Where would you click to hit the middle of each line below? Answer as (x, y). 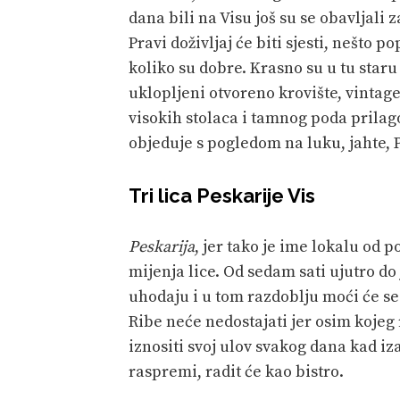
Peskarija (162, 246)
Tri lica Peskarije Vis (222, 195)
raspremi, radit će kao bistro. (238, 371)
